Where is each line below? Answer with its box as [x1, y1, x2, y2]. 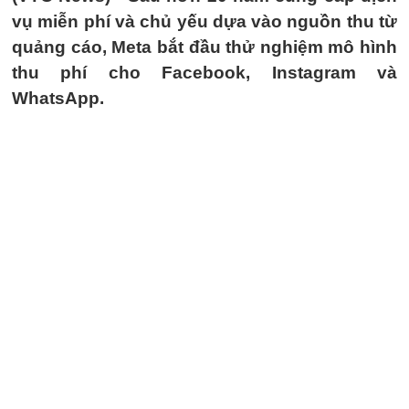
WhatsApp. [12, 89, 104, 108]
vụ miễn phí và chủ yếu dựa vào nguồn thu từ [12, 12, 397, 31]
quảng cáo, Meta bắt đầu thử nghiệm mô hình [12, 37, 397, 57]
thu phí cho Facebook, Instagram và [12, 63, 397, 82]
